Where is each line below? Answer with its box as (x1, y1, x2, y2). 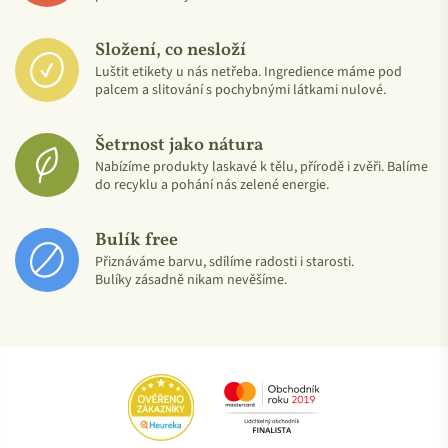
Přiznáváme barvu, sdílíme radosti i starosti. (95, 251, 354, 272)
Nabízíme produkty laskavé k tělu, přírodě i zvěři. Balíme (95, 156, 428, 177)
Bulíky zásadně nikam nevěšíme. (95, 269, 287, 290)
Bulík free (95, 227, 178, 253)
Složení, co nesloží (95, 37, 246, 63)
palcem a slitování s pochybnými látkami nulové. (95, 79, 386, 100)
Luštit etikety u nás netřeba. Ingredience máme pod (95, 61, 402, 82)
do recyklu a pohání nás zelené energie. (95, 174, 329, 195)
